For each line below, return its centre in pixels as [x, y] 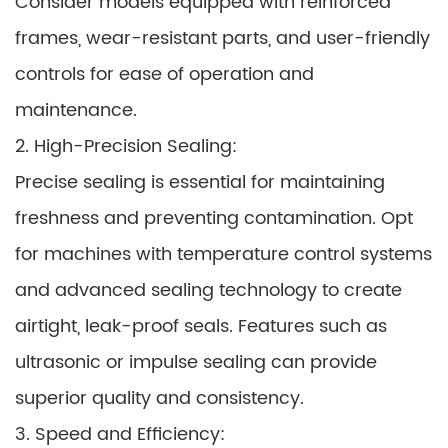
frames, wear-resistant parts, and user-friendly [222, 38]
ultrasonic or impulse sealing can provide [196, 362]
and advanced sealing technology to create [208, 290]
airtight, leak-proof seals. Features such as [201, 326]
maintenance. [76, 110]
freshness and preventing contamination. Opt [214, 218]
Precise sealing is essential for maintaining [200, 182]
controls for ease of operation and [164, 74]
